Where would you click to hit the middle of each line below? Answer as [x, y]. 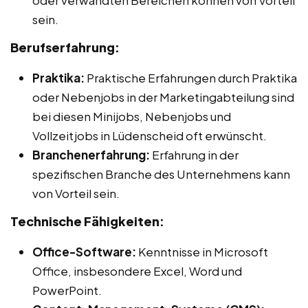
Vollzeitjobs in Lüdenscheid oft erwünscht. [150, 135]
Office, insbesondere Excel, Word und [137, 271]
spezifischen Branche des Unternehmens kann [161, 174]
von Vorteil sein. [76, 193]
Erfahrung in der [194, 154]
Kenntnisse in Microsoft [202, 251]
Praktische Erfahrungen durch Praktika [191, 77]
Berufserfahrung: [65, 47]
